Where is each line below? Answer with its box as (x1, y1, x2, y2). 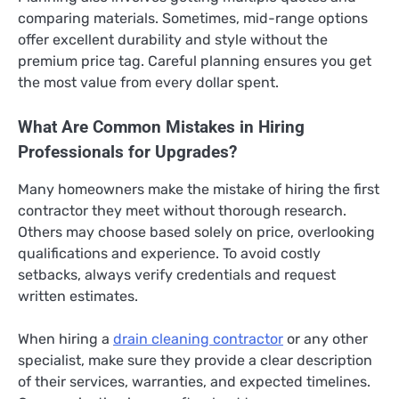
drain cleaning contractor (113, 330, 283, 348)
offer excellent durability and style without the (18, 31, 328, 49)
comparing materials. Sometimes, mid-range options (18, 10, 368, 28)
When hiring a (18, 330, 113, 348)
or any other (283, 330, 368, 348)
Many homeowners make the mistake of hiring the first (18, 181, 379, 199)
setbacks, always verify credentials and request (18, 266, 336, 284)
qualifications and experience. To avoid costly (18, 245, 321, 263)
